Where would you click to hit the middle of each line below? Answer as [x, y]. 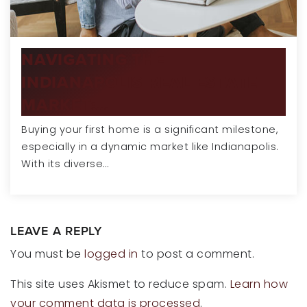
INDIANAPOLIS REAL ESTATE [139, 82]
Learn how [259, 284]
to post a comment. [196, 254]
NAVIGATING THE [93, 60]
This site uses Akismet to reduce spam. [120, 284]
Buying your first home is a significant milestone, [149, 130]
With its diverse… [65, 164]
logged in [111, 254]
